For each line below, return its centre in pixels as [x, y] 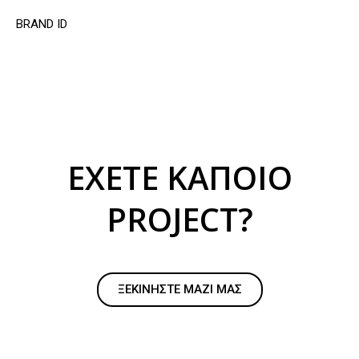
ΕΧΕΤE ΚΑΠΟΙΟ [179, 177]
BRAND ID [42, 24]
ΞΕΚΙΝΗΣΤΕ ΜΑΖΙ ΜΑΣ [179, 289]
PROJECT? [179, 219]
